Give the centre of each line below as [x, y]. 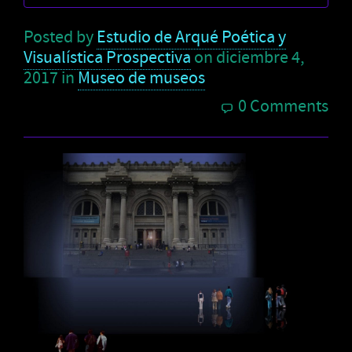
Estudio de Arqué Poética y [191, 37]
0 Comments [283, 106]
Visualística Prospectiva [107, 57]
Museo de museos [141, 78]
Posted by [60, 37]
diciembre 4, [260, 57]
